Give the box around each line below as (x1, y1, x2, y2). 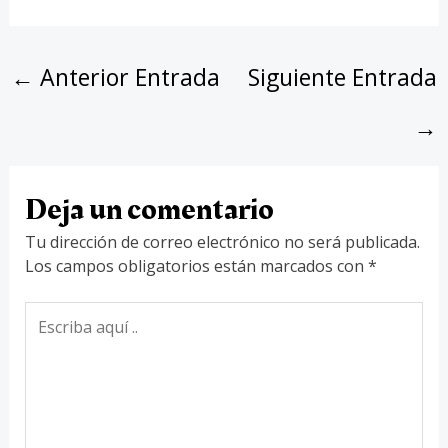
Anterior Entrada (33, 61, 220, 93)
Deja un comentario (24, 187, 274, 233)
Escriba (23, 302, 78, 324)
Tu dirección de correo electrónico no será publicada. (24, 231, 420, 253)
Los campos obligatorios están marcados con (24, 255, 368, 277)
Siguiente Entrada (248, 61, 438, 93)
